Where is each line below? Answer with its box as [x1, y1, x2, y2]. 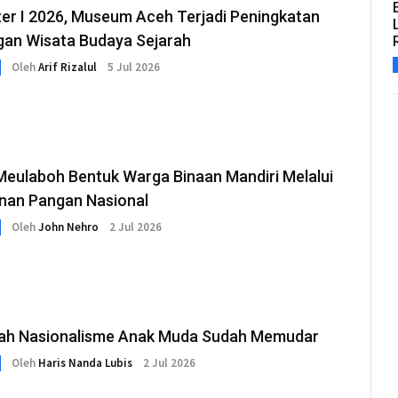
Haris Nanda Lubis [38, 355, 132, 371]
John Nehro [38, 219, 99, 235]
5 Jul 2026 [107, 60, 160, 76]
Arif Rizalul [38, 60, 97, 76]
